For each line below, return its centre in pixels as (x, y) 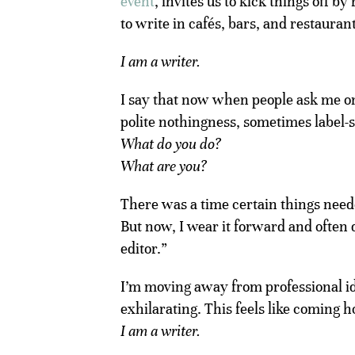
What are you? (164, 166)
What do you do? (171, 143)
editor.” (144, 248)
